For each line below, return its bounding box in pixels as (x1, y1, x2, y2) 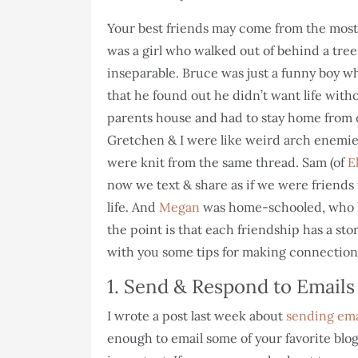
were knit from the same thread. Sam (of (107, 153, 348, 170)
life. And (107, 198, 159, 215)
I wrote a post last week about (107, 307, 286, 324)
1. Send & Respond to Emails (107, 273, 355, 299)
